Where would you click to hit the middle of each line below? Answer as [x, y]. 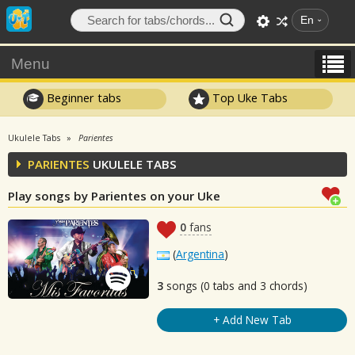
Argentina [200, 254]
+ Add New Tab [252, 320]
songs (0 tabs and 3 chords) [236, 286]
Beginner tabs [82, 97]
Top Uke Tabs [249, 97]
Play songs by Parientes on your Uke [114, 196]
